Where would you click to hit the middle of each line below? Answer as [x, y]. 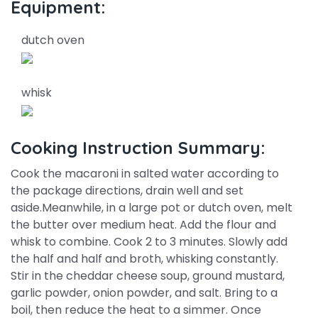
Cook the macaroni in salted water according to [145, 174]
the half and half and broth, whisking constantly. [144, 259]
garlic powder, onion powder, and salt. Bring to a [144, 293]
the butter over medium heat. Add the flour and [143, 225]
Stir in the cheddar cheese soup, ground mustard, [148, 276]
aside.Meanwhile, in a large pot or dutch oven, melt [152, 208]
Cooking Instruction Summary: [138, 148]
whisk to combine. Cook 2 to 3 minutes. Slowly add [149, 242]
